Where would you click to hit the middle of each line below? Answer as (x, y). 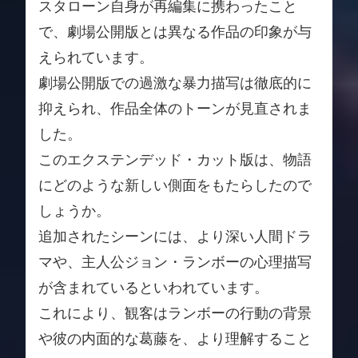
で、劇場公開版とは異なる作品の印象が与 (175, 32)
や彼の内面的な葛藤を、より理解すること (175, 338)
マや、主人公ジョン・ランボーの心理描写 (175, 262)
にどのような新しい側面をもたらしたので (175, 185)
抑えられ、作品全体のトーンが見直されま (175, 108)
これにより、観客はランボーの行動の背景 (175, 313)
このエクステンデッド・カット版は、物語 (175, 159)
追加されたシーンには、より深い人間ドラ (175, 236)
